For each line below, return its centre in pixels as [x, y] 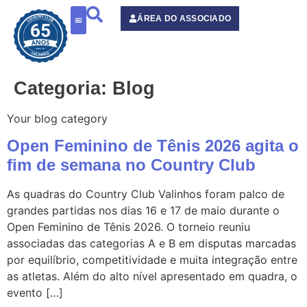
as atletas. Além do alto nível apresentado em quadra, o [152, 277]
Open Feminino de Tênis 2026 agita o [153, 146]
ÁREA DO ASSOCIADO [184, 19]
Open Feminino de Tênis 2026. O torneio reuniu [128, 227]
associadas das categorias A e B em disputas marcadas [151, 244]
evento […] [35, 293]
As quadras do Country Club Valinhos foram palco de [146, 194]
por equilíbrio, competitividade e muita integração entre [152, 260]
